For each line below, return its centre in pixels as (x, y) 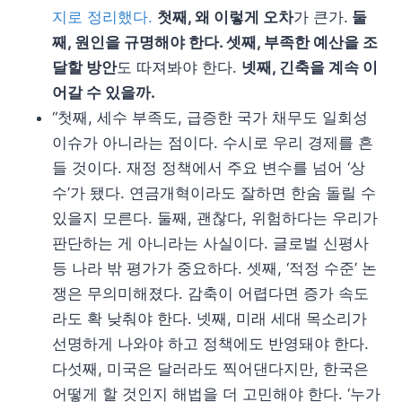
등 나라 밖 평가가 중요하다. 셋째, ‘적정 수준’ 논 (214, 268)
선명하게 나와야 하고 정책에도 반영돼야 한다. (210, 343)
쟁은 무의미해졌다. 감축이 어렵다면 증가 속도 (210, 293)
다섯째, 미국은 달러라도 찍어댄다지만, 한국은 (210, 368)
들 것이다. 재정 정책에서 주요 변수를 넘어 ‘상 (209, 167)
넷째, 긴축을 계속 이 (310, 67)
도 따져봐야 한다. (179, 67)
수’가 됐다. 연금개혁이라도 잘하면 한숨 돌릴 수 (214, 192)
